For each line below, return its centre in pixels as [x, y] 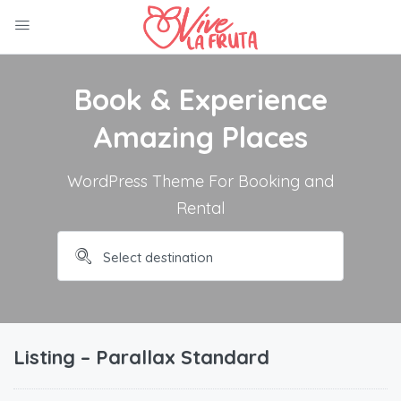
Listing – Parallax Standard [141, 357]
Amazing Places [200, 137]
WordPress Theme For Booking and [200, 182]
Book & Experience [200, 100]
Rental [200, 209]
